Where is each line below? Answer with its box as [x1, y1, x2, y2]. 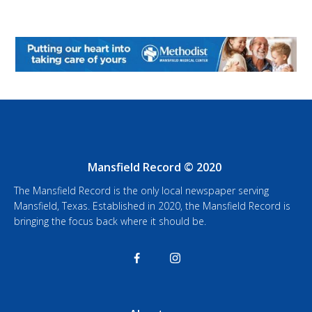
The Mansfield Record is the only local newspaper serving [14, 183, 269, 197]
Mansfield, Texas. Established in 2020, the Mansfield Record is [14, 198, 290, 212]
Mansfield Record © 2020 [87, 159, 221, 175]
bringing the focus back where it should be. [14, 214, 206, 228]
